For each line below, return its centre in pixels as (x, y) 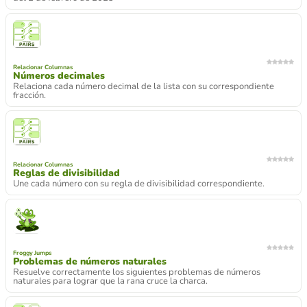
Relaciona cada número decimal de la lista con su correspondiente (144, 86)
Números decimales (59, 76)
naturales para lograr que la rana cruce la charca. (110, 281)
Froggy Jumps (32, 253)
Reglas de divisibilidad (66, 173)
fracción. (29, 95)
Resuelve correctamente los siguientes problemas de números (137, 272)
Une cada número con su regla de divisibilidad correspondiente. (139, 184)
